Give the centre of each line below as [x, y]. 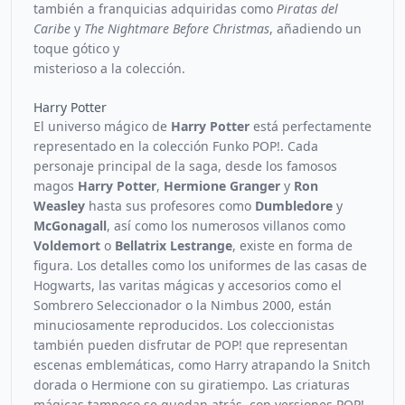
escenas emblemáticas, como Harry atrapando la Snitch [202, 365]
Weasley [59, 206]
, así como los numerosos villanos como [226, 226]
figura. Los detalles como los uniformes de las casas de [200, 265]
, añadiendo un [316, 28]
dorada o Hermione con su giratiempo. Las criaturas [192, 385]
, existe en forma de [292, 245]
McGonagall [70, 226]
